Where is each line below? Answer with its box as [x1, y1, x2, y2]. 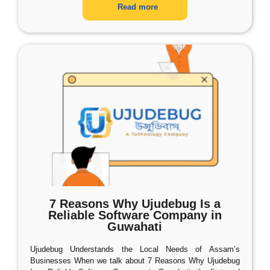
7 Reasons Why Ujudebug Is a [49, 197, 221, 210]
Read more [118, 2, 159, 11]
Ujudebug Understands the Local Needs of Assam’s [30, 245, 240, 254]
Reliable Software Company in [48, 209, 222, 222]
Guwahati [107, 220, 163, 233]
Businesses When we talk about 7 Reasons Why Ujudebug [30, 256, 240, 265]
